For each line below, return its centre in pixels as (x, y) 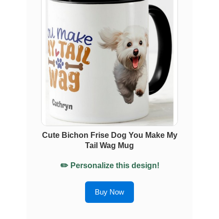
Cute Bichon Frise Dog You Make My (109, 135)
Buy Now (109, 192)
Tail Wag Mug (109, 146)
